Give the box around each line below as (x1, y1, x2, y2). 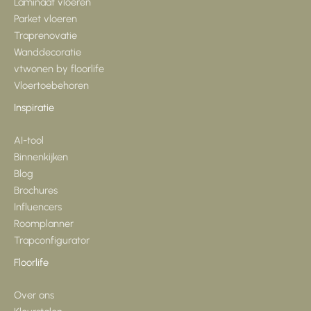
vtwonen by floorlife (14, 62, 104, 75)
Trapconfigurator (14, 233, 90, 246)
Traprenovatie (14, 28, 77, 42)
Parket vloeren (14, 12, 77, 25)
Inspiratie (14, 101, 54, 114)
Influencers (14, 200, 62, 213)
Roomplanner (14, 217, 74, 230)
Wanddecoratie (14, 45, 81, 58)
